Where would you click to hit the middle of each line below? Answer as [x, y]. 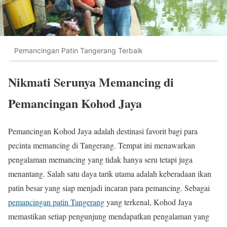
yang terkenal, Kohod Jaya [148, 202]
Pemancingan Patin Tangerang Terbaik [79, 50]
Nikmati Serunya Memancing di [91, 82]
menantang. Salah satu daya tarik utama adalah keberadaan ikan [110, 174]
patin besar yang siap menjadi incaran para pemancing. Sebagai [109, 188]
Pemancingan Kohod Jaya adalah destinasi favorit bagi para [103, 131]
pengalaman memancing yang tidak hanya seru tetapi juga [100, 160]
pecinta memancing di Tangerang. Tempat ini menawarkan [102, 145]
